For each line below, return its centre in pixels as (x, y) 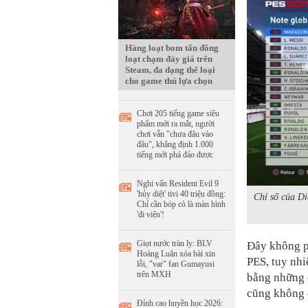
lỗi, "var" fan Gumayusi (176, 264)
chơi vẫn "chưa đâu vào (175, 134)
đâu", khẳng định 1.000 (175, 144)
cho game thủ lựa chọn (169, 81)
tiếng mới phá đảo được (175, 155)
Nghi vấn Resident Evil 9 (178, 184)
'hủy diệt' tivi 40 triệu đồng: (181, 194)
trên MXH (154, 274)
